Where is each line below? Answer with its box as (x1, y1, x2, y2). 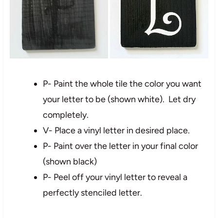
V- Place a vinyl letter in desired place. (42, 125, 190, 136)
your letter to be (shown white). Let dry (42, 93, 196, 105)
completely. (42, 109, 89, 120)
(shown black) (42, 156, 97, 167)
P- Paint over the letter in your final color (42, 140, 198, 151)
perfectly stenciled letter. (42, 187, 142, 198)
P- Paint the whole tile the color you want (42, 78, 201, 89)
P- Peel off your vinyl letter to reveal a (42, 171, 187, 182)
